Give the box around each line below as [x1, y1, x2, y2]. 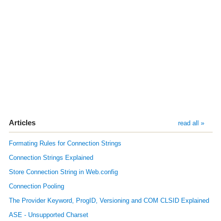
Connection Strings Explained [8, 154, 93, 161]
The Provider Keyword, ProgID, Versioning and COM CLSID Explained [8, 197, 209, 205]
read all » [178, 119, 204, 127]
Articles [8, 118, 36, 127]
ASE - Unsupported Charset [8, 212, 88, 219]
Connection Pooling [8, 183, 64, 190]
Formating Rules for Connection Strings [8, 140, 121, 147]
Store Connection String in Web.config [8, 168, 118, 176]
